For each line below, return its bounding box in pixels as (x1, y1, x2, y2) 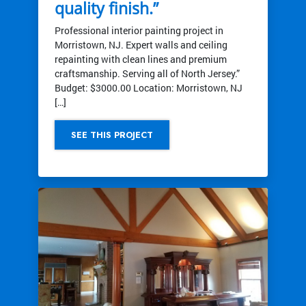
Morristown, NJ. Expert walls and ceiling (55, 38, 227, 51)
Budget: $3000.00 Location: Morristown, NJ (55, 81, 242, 94)
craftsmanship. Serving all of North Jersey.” (55, 66, 240, 80)
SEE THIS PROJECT (71, 128, 153, 141)
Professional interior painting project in (55, 23, 223, 37)
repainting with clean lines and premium (55, 52, 227, 66)
